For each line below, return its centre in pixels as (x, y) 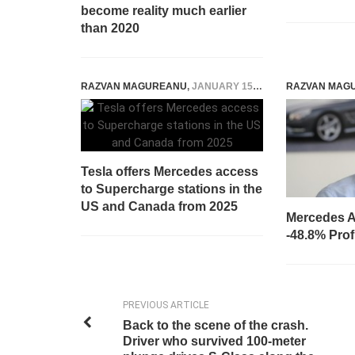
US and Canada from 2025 (159, 206)
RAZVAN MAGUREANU (134, 86)
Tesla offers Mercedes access (170, 172)
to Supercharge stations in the (172, 189)
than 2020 (110, 28)
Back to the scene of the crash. (215, 325)
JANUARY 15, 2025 (222, 86)
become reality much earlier (164, 11)
